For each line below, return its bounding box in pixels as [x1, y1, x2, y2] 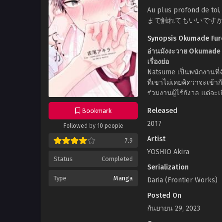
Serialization [147, 163, 189, 171]
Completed [102, 155, 133, 163]
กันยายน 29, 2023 [147, 204, 200, 213]
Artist [147, 135, 166, 143]
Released [147, 107, 177, 115]
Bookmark [80, 107, 111, 115]
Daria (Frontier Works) [147, 176, 218, 184]
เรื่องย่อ [147, 57, 169, 66]
